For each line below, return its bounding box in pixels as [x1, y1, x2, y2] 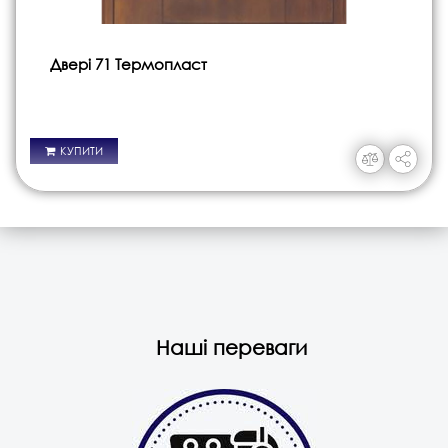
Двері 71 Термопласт [50, 54, 207, 75]
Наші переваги [156, 336, 307, 360]
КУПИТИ [60, 143, 103, 160]
